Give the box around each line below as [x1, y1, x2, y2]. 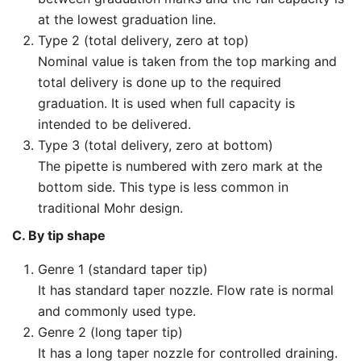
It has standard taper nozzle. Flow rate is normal [38, 282, 334, 299]
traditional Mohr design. [38, 200, 183, 217]
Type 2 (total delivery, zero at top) [38, 32, 249, 49]
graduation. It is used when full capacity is [38, 95, 295, 112]
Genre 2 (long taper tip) [38, 324, 183, 341]
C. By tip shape [12, 227, 106, 244]
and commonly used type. [38, 303, 196, 320]
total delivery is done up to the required [38, 74, 281, 91]
